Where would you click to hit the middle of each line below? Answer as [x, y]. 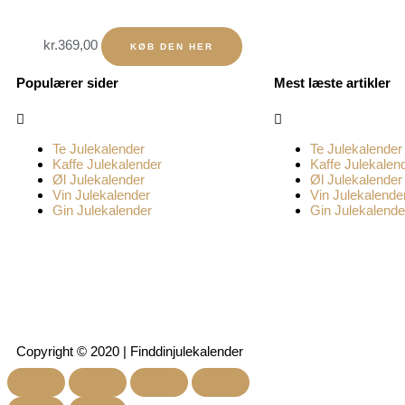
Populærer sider [67, 83]
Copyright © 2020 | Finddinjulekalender [130, 352]
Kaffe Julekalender [107, 165]
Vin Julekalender [101, 195]
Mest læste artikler [332, 83]
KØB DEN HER [172, 47]
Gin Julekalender [102, 211]
